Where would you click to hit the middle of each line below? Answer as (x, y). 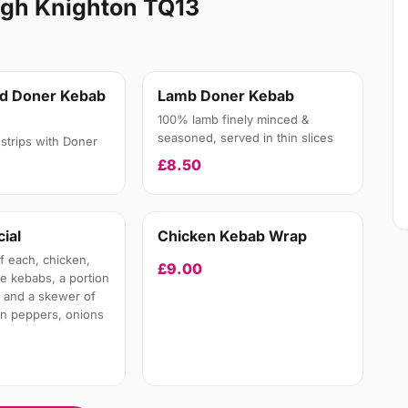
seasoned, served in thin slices (246, 138)
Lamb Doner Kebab (226, 96)
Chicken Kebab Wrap (233, 236)
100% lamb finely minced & (234, 120)
